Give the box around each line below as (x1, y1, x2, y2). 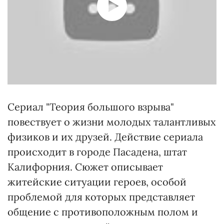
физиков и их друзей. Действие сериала (7, 130, 203, 143)
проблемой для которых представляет (7, 190, 195, 203)
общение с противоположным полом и (7, 205, 198, 218)
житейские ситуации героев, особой (7, 175, 186, 188)
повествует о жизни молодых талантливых (7, 115, 216, 128)
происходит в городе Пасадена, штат (7, 145, 187, 158)
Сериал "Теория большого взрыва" (7, 100, 174, 113)
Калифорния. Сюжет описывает (7, 160, 163, 173)
